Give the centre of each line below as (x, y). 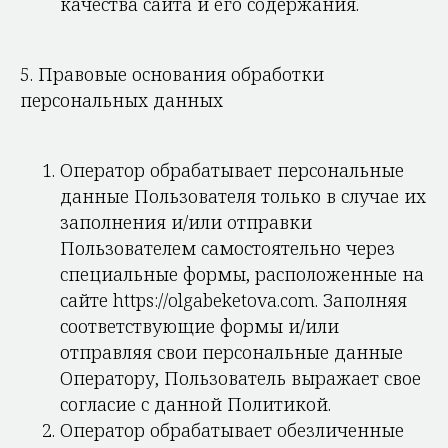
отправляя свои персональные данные (231, 352)
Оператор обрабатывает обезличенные (232, 430)
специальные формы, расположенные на (242, 274)
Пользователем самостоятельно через (227, 248)
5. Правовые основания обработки (172, 74)
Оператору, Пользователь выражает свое (240, 378)
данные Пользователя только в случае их (243, 196)
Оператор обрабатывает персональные (232, 170)
